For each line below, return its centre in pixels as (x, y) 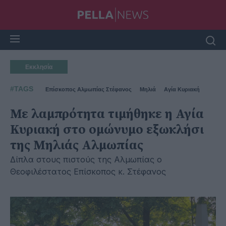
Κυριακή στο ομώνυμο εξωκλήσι (107, 130)
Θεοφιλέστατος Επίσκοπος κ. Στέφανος (88, 172)
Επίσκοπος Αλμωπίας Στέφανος (89, 89)
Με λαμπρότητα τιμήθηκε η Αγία (107, 114)
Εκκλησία (39, 67)
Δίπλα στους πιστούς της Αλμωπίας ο (86, 159)
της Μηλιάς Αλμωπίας (77, 146)
